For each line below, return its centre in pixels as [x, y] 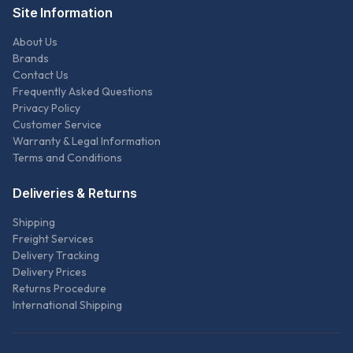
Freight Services [53, 239]
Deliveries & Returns [75, 193]
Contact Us [41, 75]
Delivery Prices [50, 272]
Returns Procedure [59, 289]
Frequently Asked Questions [83, 92]
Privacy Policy [46, 108]
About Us [35, 42]
